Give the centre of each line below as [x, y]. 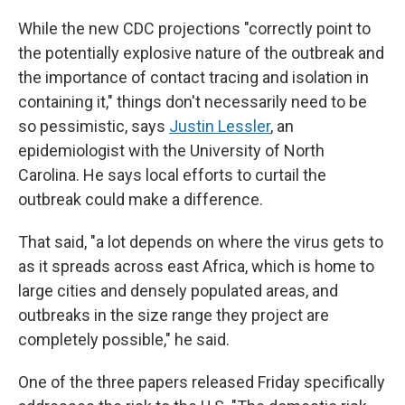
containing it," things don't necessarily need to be [193, 102]
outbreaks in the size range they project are [174, 315]
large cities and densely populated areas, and [178, 291]
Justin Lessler [220, 126]
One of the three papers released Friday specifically [202, 382]
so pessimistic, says [94, 126]
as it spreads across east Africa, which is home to [196, 266]
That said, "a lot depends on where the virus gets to [201, 242]
